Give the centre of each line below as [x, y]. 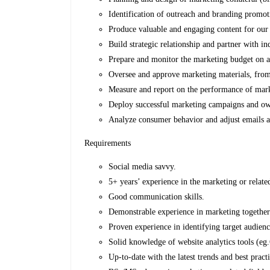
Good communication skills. [157, 197]
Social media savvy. [143, 167]
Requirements [108, 143]
